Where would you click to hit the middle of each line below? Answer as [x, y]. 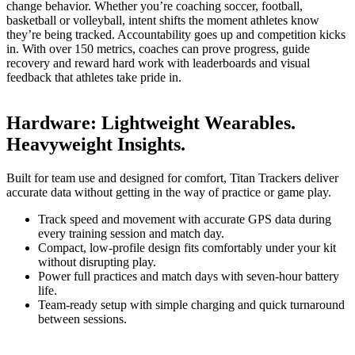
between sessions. [82, 319]
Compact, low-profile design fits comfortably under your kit [187, 248]
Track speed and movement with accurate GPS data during [185, 219]
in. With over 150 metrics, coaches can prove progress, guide [158, 48]
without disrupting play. [97, 262]
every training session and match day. [131, 234]
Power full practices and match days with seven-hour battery [189, 277]
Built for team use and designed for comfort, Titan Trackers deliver [172, 178]
